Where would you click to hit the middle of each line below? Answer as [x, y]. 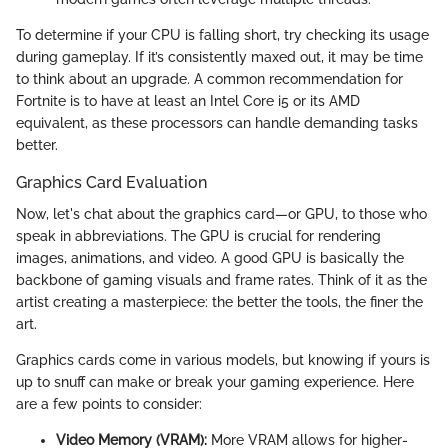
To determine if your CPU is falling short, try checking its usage [222, 35]
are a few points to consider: [109, 404]
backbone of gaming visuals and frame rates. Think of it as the [221, 280]
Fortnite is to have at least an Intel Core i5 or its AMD [188, 101]
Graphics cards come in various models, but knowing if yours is [223, 360]
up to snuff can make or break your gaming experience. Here [215, 382]
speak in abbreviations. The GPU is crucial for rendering [198, 236]
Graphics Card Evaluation [111, 183]
